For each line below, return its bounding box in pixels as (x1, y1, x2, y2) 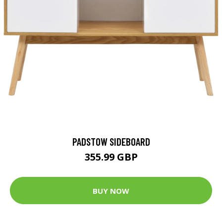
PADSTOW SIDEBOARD (72, 135, 150, 148)
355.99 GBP (84, 150, 138, 164)
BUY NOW (93, 185, 129, 196)
